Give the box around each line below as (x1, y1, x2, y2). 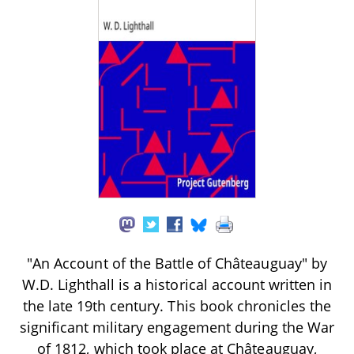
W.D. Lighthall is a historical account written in (21, 274, 333, 294)
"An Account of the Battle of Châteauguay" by (27, 253, 327, 273)
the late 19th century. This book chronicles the (22, 296, 332, 315)
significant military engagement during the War (19, 317, 335, 337)
